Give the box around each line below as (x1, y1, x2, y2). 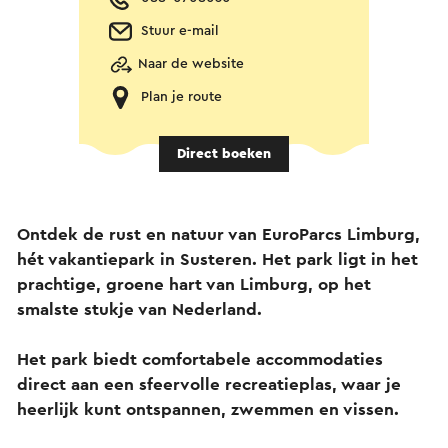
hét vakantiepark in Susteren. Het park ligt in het (17, 250, 418, 268)
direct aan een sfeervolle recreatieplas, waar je (17, 375, 401, 393)
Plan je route (141, 90, 222, 104)
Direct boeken (177, 146, 271, 161)
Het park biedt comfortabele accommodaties (17, 350, 383, 368)
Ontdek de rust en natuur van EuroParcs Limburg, (17, 225, 420, 243)
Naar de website (138, 57, 244, 71)
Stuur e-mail (141, 24, 219, 38)
